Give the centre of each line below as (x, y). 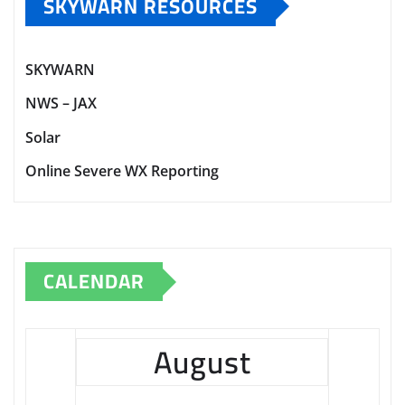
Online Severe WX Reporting (122, 171)
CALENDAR (94, 282)
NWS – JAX (61, 104)
